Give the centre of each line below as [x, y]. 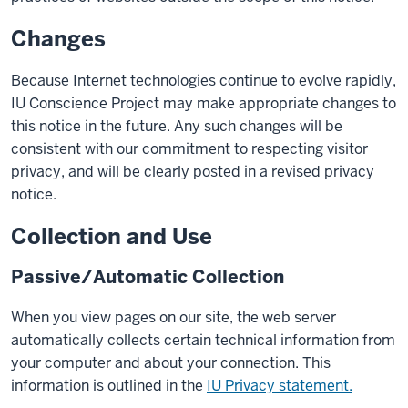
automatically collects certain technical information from [203, 340]
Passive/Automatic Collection [148, 277]
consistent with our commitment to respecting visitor [189, 149]
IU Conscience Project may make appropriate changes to [204, 103]
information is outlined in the [109, 386]
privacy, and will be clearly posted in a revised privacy [193, 172]
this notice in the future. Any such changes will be [177, 126]
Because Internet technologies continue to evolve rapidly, [204, 81]
